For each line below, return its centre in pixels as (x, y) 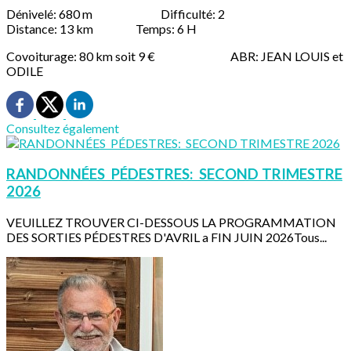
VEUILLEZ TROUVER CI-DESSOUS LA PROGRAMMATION (171, 222)
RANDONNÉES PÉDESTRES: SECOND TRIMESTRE (174, 174)
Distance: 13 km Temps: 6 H (101, 29)
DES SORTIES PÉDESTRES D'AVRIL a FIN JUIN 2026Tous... (166, 237)
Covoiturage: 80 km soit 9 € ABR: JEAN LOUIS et (175, 56)
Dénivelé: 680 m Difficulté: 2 (152, 14)
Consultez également (63, 128)
